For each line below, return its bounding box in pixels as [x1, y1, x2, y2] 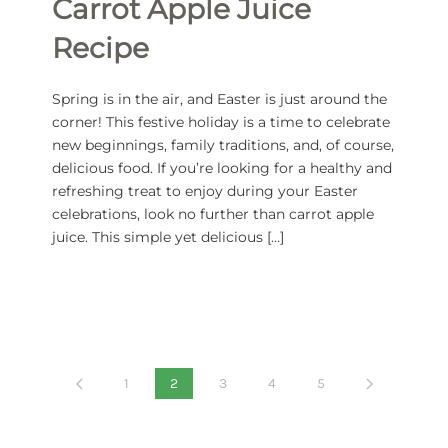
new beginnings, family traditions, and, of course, [51, 136, 394, 155]
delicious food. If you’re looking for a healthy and [51, 159, 392, 178]
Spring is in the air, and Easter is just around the [51, 90, 387, 109]
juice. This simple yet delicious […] [51, 228, 284, 247]
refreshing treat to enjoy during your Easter [51, 182, 358, 201]
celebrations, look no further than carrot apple [51, 205, 374, 224]
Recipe [51, 31, 149, 66]
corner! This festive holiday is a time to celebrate [51, 113, 390, 132]
